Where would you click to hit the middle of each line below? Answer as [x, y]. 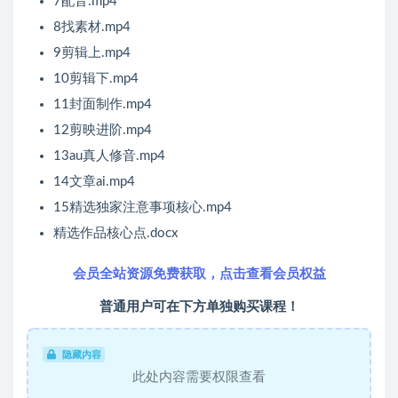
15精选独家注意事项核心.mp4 [143, 208]
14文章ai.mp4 [94, 182]
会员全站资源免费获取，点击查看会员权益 [199, 275]
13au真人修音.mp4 [109, 156]
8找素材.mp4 [92, 28]
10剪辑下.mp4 [96, 79]
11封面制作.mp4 [103, 105]
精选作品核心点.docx [115, 234]
